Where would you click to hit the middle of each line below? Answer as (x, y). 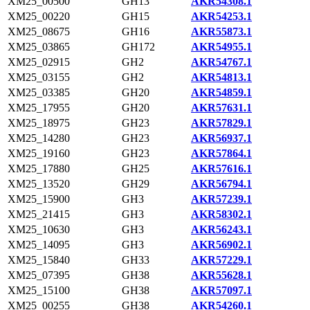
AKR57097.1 (221, 290)
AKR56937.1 (221, 138)
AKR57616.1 (221, 168)
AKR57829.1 (221, 123)
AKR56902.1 (221, 245)
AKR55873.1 (221, 31)
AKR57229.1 (221, 260)
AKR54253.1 (221, 16)
